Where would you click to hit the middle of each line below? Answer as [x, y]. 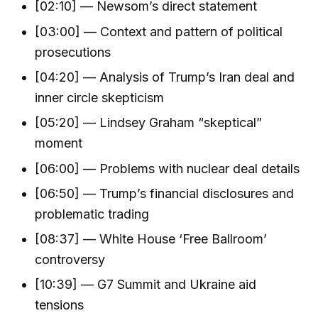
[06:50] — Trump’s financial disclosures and [165, 193]
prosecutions [73, 52]
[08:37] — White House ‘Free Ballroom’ [151, 239]
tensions [60, 305]
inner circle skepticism [100, 98]
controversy [70, 260]
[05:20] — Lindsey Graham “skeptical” [149, 123]
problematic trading [92, 214]
